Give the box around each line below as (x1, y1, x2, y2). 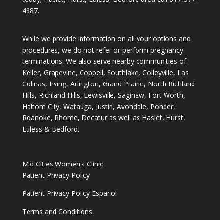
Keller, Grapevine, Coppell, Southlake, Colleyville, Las (22, 68, 189, 78)
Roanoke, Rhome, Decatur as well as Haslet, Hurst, (22, 113, 185, 123)
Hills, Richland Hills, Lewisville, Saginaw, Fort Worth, (22, 90, 185, 100)
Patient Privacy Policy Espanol (22, 189, 117, 198)
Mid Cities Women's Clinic (22, 159, 103, 169)
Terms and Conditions (22, 207, 92, 217)
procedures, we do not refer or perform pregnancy (22, 45, 183, 55)
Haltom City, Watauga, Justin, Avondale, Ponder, (22, 102, 175, 111)
